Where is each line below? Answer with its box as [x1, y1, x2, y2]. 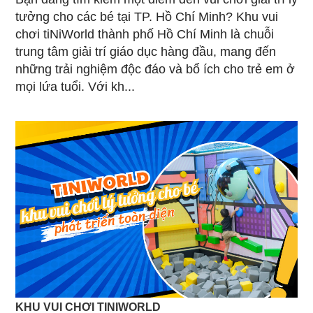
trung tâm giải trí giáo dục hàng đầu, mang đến [15, 45, 276, 59]
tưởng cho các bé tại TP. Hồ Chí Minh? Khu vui [15, 10, 278, 24]
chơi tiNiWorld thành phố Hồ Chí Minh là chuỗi [15, 27, 274, 41]
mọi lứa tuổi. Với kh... [15, 80, 135, 94]
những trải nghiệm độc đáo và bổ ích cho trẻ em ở [15, 62, 295, 76]
